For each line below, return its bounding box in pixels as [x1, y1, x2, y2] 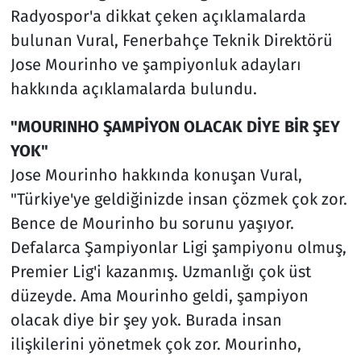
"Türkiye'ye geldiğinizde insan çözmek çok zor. [10, 189, 347, 209]
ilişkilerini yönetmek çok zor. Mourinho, [10, 334, 301, 354]
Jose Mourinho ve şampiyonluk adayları [10, 54, 301, 74]
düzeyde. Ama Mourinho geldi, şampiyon [10, 285, 309, 305]
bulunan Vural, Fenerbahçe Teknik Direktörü [10, 30, 333, 50]
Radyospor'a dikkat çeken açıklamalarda [10, 6, 306, 26]
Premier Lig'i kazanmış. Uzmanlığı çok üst [10, 261, 311, 281]
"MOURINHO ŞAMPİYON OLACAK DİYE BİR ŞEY [10, 116, 340, 136]
